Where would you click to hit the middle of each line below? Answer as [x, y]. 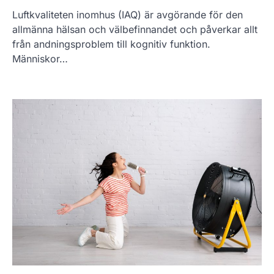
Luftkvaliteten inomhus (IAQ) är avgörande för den [128, 14]
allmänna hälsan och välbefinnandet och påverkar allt [135, 29]
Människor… [40, 58]
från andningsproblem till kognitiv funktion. [111, 44]
